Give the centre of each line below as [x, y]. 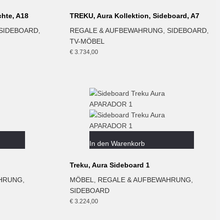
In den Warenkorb [117, 143]
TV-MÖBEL [87, 41]
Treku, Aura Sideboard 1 [110, 165]
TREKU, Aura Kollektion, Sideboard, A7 [134, 16]
